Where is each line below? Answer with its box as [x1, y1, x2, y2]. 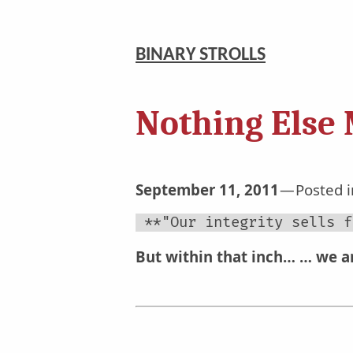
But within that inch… [136, 246, 295, 266]
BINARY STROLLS [136, 45, 266, 65]
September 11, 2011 [136, 179, 279, 199]
